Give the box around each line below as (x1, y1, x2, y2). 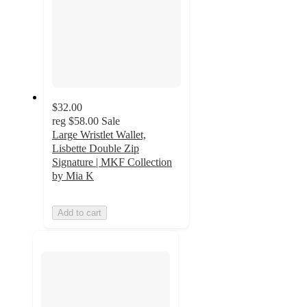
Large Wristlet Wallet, (52, 128, 146, 140)
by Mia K (52, 169, 94, 182)
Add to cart (58, 207, 101, 218)
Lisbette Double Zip (52, 142, 139, 154)
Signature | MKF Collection (52, 156, 172, 168)
